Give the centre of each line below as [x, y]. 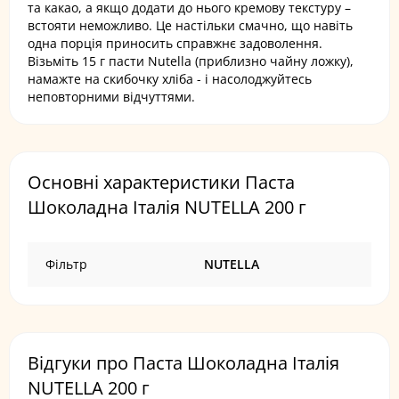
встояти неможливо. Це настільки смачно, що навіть [190, 25]
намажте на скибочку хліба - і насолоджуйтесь [170, 79]
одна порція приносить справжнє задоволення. [175, 43]
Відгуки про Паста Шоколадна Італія [183, 363]
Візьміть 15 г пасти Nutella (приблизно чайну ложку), [191, 61]
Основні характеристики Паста [161, 182]
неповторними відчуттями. [111, 97]
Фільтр [66, 264]
